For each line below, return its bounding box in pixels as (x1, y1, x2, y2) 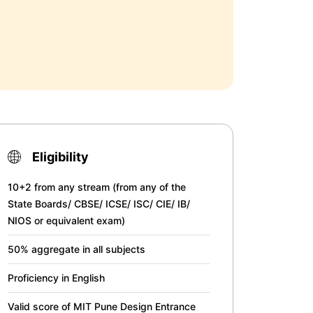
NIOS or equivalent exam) (8, 214, 125, 226)
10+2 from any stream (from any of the (8, 181, 186, 193)
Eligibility (32, 150, 89, 164)
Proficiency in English (8, 272, 105, 284)
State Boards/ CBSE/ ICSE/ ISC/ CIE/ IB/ (8, 198, 190, 210)
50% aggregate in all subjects (8, 243, 145, 255)
